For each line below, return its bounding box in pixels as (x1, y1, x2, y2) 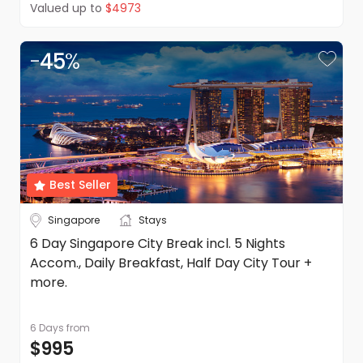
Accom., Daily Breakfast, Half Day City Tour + (30, 254, 312, 272)
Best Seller (49, 177, 111, 193)
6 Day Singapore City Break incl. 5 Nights (30, 234, 285, 253)
